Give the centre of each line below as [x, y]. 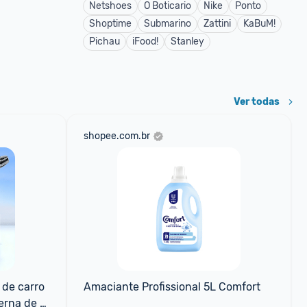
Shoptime [110, 24]
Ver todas [257, 102]
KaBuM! [259, 24]
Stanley [187, 41]
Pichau [105, 41]
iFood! [145, 41]
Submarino [168, 24]
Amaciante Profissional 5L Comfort [172, 287]
